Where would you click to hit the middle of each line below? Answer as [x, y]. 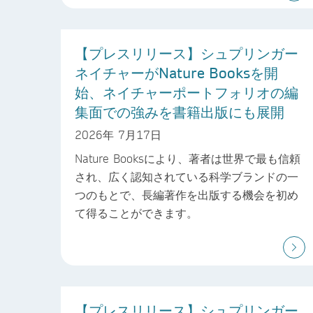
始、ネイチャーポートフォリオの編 [187, 92]
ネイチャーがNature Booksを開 [176, 72]
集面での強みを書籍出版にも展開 [180, 111]
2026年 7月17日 [118, 135]
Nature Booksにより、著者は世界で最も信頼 [188, 159]
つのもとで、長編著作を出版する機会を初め [187, 195]
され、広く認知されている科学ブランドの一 [187, 177]
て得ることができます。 [136, 213]
